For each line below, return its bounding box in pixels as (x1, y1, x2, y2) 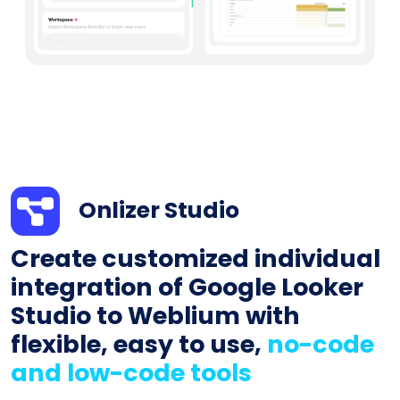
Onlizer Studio (79, 194, 239, 226)
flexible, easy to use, (11, 328, 267, 362)
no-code (267, 328, 374, 362)
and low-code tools (11, 356, 252, 390)
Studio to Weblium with (11, 299, 300, 333)
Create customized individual (11, 242, 380, 276)
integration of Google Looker (11, 271, 363, 304)
